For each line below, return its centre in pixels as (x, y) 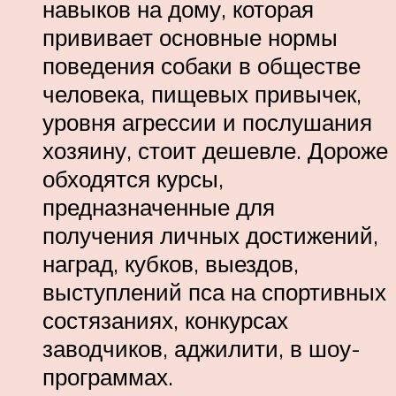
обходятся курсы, (133, 179)
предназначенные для (159, 207)
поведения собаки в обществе (202, 66)
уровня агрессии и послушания (207, 122)
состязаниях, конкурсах (165, 320)
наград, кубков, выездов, (171, 264)
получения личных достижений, (210, 236)
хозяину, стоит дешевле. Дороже (215, 151)
